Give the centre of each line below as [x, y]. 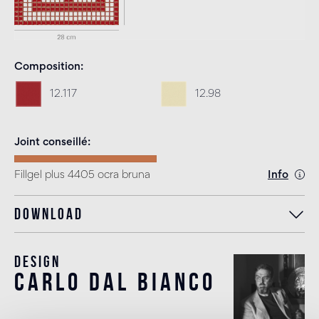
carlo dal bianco [115, 282]
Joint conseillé [51, 142]
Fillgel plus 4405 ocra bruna [82, 175]
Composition [47, 67]
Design [38, 262]
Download [49, 214]
